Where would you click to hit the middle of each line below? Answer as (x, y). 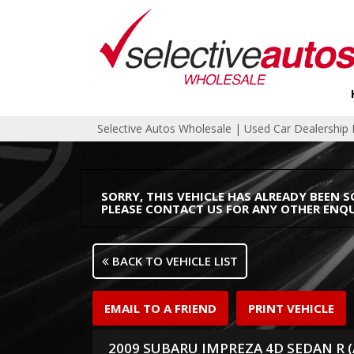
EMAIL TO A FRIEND (160, 308)
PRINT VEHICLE (291, 308)
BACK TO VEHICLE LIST (173, 261)
